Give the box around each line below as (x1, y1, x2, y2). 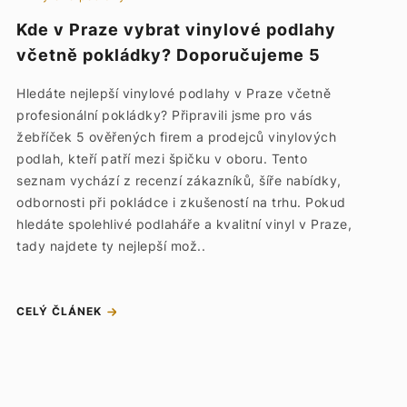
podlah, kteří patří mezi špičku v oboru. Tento (16, 151, 308, 166)
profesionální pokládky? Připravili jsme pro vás (16, 107, 313, 123)
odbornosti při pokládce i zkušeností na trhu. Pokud (16, 194, 346, 210)
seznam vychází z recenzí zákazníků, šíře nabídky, (16, 173, 342, 188)
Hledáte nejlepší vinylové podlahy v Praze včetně (16, 85, 332, 101)
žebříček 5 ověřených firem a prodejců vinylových (16, 129, 337, 144)
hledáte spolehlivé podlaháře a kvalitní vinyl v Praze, (16, 216, 352, 232)
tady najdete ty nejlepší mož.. (16, 238, 206, 253)
